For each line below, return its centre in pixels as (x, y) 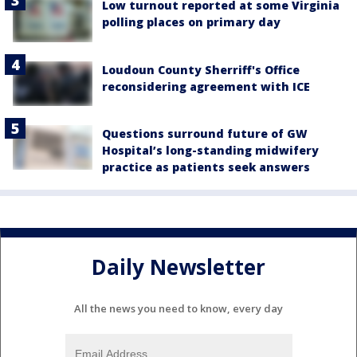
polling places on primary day (191, 22)
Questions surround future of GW (205, 133)
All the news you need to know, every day (178, 308)
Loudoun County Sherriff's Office (201, 69)
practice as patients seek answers (206, 167)
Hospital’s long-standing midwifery (210, 150)
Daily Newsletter (178, 267)
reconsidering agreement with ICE (206, 86)
